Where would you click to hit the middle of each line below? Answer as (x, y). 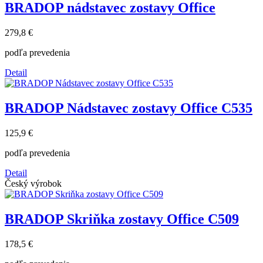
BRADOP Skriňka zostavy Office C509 (122, 219)
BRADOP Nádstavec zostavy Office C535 (129, 108)
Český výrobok (33, 183)
